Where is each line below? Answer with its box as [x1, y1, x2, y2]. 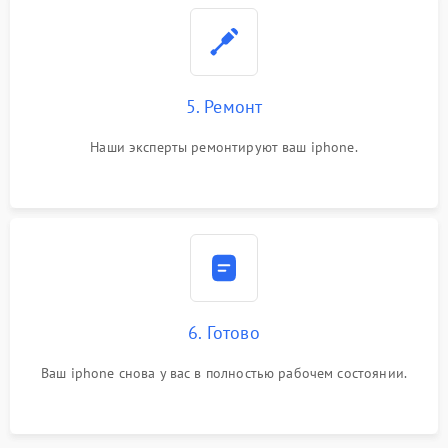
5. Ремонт [185, 95, 263, 118]
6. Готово [188, 321, 260, 344]
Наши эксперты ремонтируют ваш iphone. [90, 138, 358, 156]
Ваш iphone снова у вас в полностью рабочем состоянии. [41, 364, 407, 382]
